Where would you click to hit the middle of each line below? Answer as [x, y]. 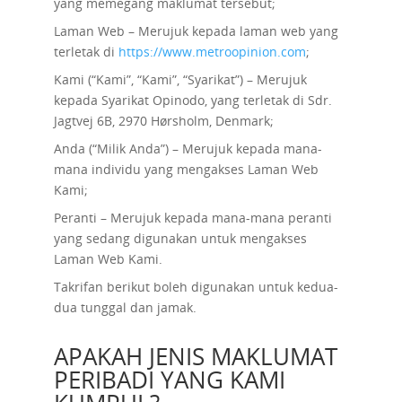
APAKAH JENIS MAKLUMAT [195, 356]
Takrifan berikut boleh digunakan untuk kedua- [196, 287]
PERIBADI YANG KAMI [169, 380]
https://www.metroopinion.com [212, 52]
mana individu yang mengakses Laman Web [186, 169]
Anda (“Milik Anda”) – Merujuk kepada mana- [188, 149]
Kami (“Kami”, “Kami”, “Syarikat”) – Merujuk [180, 79]
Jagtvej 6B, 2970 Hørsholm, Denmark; [163, 121]
